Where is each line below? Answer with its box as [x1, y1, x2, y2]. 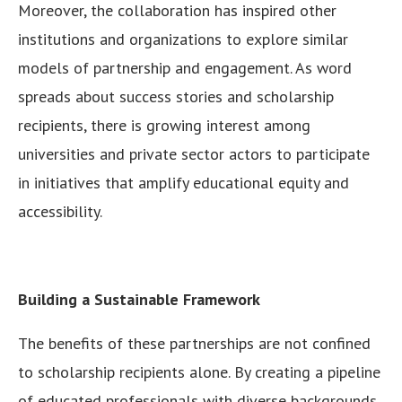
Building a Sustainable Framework [18, 289, 260, 310]
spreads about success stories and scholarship [18, 86, 334, 108]
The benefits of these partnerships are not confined [18, 333, 371, 354]
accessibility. [18, 201, 102, 223]
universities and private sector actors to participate [18, 144, 370, 165]
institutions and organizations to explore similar [18, 29, 348, 50]
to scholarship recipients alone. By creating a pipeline [18, 362, 380, 383]
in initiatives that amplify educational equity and [18, 172, 349, 194]
